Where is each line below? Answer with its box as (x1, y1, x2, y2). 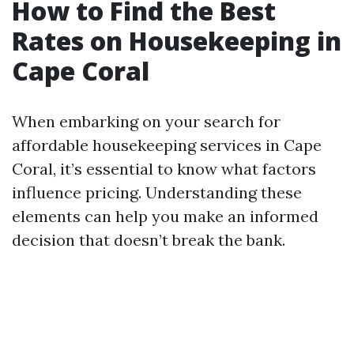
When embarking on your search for (12, 111, 281, 131)
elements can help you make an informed (12, 206, 318, 226)
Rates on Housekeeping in (12, 24, 341, 58)
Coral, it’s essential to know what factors (12, 159, 316, 179)
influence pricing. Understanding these (12, 183, 302, 202)
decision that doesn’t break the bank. (12, 230, 285, 250)
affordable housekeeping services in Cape (12, 135, 322, 155)
